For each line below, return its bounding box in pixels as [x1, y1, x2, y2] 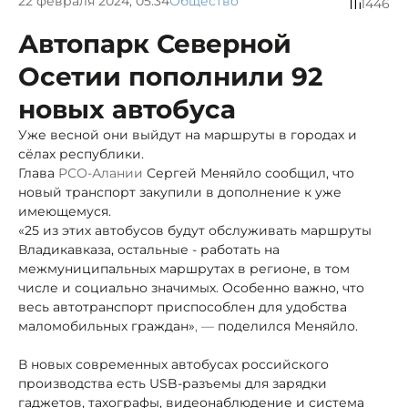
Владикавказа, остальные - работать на [18, 240, 280, 258]
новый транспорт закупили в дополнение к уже [18, 183, 342, 200]
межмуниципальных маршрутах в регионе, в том [18, 260, 350, 277]
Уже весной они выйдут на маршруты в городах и [18, 126, 357, 143]
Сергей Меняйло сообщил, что [143, 164, 354, 181]
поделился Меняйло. [214, 317, 358, 334]
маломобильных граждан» [18, 317, 195, 334]
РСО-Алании [58, 164, 143, 181]
